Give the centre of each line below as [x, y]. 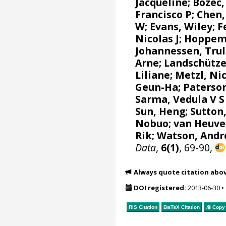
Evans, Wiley [181, 26]
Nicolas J [157, 38]
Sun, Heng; [163, 111]
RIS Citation [143, 207]
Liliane [153, 75]
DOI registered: [160, 188]
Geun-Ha [157, 87]
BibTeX [171, 207]
